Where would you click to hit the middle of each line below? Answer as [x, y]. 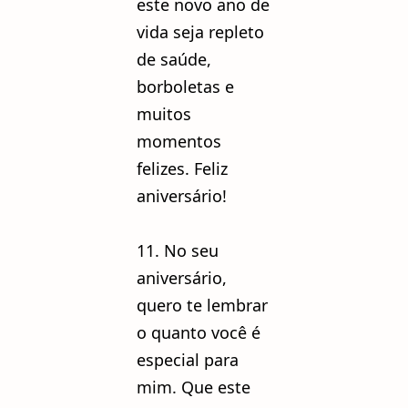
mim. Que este [194, 387]
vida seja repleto [200, 31]
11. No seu [178, 250]
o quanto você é [199, 332]
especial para [188, 359]
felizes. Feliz [182, 168]
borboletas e [185, 86]
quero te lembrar [202, 305]
